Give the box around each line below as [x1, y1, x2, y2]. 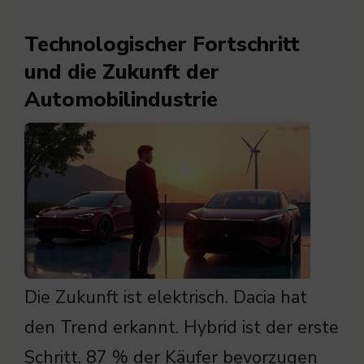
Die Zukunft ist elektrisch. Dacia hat [24, 285, 307, 310]
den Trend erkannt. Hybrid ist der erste [24, 315, 339, 340]
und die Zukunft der [24, 58, 219, 87]
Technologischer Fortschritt [24, 30, 300, 59]
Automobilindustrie [24, 85, 218, 115]
